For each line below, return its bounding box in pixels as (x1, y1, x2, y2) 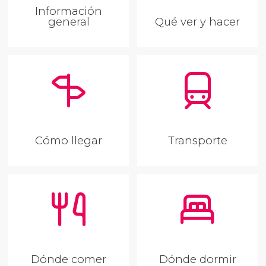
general (47, 14, 90, 28)
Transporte (167, 133, 227, 147)
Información (35, 4, 102, 18)
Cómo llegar (35, 133, 102, 147)
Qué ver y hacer (155, 14, 240, 28)
